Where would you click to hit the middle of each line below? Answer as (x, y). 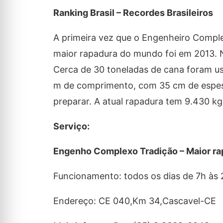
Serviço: (71, 126)
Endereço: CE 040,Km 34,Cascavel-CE (134, 201)
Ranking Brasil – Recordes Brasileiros (133, 13)
